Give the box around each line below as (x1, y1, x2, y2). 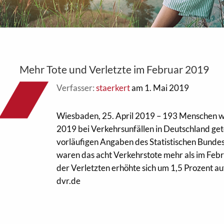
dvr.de (56, 175, 80, 186)
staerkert (95, 82, 130, 93)
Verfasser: (56, 82, 96, 93)
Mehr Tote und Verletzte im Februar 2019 (19, 63, 209, 75)
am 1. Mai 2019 (129, 82, 189, 93)
